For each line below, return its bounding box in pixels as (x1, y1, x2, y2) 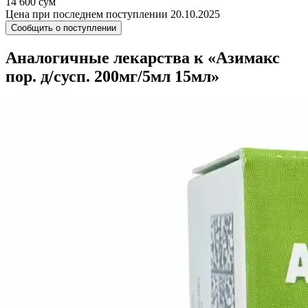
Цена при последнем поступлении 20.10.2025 (5, 8, 220, 20)
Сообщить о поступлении (11, 23, 116, 33)
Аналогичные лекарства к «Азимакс (5, 48, 280, 67)
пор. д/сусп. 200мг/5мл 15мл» (5, 67, 219, 85)
